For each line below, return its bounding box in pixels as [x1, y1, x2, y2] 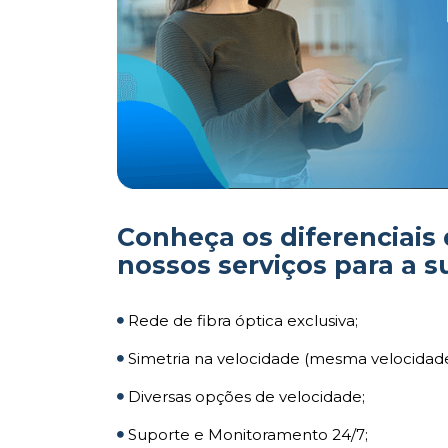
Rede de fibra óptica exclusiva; [124, 311, 358, 331]
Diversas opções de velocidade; [124, 387, 365, 407]
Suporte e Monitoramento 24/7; [124, 425, 368, 445]
